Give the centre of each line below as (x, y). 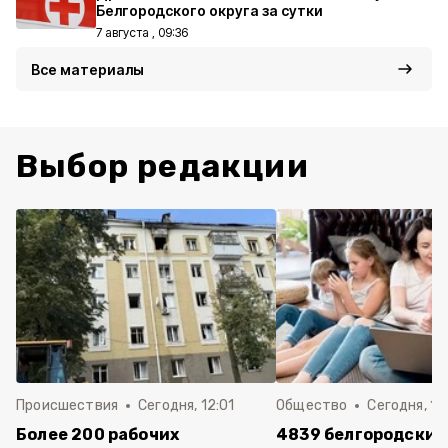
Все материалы (87, 69)
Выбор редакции (162, 166)
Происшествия (67, 405)
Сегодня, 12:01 (186, 405)
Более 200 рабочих (98, 434)
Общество (312, 405)
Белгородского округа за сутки (209, 10)
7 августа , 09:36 (142, 32)
